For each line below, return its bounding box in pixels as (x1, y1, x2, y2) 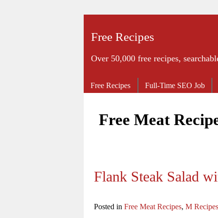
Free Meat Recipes (124, 202, 182, 211)
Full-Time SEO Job (145, 81, 205, 90)
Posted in (94, 202, 124, 211)
